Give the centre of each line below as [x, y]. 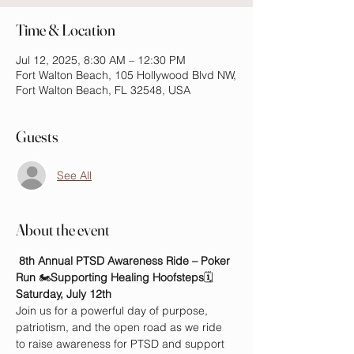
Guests [37, 136]
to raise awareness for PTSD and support [122, 344]
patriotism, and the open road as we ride [121, 327]
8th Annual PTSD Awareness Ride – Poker [126, 261]
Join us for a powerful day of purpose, [113, 311]
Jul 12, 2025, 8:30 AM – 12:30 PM [101, 60]
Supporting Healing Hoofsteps [127, 277]
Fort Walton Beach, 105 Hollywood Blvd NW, [126, 75]
